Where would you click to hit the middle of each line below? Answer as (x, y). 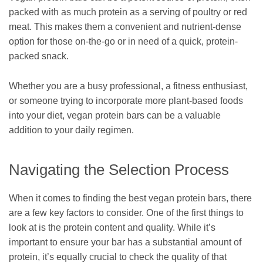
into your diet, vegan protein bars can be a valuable (115, 116)
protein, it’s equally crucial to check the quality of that (118, 257)
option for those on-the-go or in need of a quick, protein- (123, 42)
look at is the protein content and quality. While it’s (112, 227)
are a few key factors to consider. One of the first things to (126, 213)
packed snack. (39, 56)
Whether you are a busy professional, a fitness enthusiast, (128, 86)
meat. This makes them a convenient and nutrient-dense (125, 27)
